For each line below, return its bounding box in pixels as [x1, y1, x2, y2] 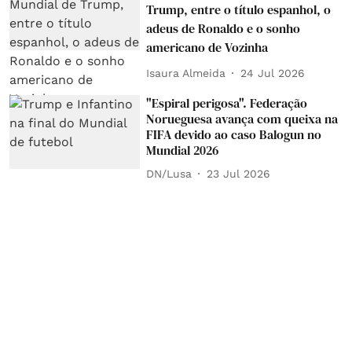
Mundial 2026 [146, 141, 219, 159]
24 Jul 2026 [240, 66, 306, 79]
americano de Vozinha [146, 38, 269, 57]
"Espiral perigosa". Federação [146, 94, 308, 112]
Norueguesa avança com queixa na [146, 110, 339, 128]
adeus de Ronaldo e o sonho [146, 20, 301, 38]
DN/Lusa [146, 167, 192, 180]
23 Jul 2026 [207, 167, 271, 180]
